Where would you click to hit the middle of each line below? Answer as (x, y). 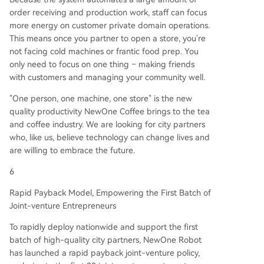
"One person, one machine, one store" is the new (101, 98)
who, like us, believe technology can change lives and (110, 137)
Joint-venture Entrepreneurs (63, 205)
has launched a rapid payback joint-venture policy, (105, 253)
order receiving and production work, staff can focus (108, 12)
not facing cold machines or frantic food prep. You (104, 51)
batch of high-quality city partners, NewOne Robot (105, 240)
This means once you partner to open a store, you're (108, 38)
